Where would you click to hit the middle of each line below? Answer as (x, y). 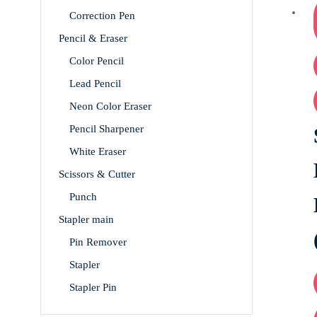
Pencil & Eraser (93, 39)
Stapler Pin (93, 288)
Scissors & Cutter (97, 174)
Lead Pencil (95, 84)
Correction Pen (102, 16)
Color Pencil (97, 61)
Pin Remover (98, 242)
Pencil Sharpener (106, 129)
